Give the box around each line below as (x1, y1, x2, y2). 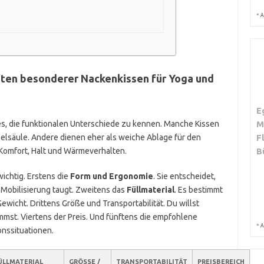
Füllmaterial (126, 185, 174, 194)
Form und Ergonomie (70, 171, 153, 181)
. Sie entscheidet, (153, 171, 216, 181)
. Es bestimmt (174, 185, 223, 194)
